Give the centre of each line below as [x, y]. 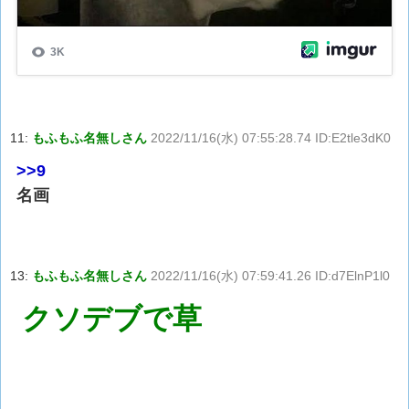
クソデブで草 [111, 318]
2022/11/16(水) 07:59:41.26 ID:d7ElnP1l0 [270, 275]
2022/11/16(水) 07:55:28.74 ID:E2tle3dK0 [271, 137]
